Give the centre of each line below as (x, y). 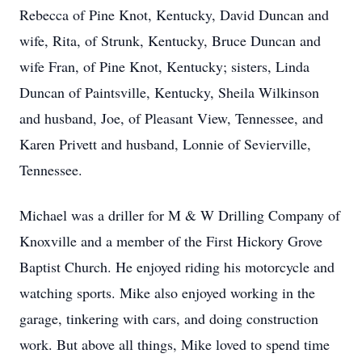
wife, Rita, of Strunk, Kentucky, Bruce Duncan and (170, 40)
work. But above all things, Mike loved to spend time (175, 344)
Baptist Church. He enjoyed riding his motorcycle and (177, 267)
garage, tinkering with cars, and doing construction (169, 318)
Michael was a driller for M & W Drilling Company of (180, 215)
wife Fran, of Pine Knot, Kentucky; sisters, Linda (164, 66)
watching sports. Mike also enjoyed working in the (167, 293)
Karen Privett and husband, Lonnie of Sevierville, (165, 144)
